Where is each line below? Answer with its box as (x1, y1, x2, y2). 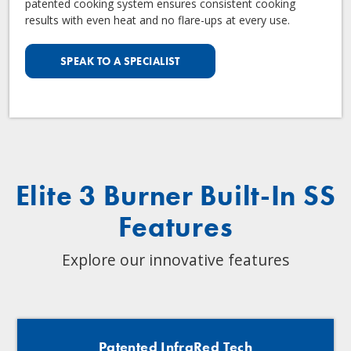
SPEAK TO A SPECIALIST (60, 54, 180, 69)
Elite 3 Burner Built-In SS (15, 178, 336, 215)
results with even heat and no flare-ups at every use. (25, 13, 290, 28)
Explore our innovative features (62, 249, 289, 271)
